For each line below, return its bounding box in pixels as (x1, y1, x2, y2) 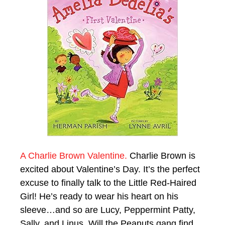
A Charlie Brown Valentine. (20, 150, 127, 161)
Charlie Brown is (127, 150, 195, 161)
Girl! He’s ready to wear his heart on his (20, 191, 178, 201)
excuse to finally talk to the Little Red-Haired (20, 177, 196, 188)
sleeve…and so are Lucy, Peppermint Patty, (20, 204, 195, 215)
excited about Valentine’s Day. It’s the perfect (20, 164, 200, 174)
